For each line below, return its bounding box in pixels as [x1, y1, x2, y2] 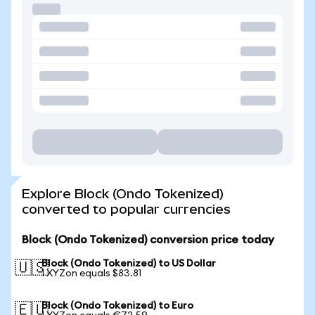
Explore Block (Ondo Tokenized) [22, 186, 224, 201]
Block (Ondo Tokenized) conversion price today [22, 234, 274, 245]
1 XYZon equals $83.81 [41, 269, 141, 278]
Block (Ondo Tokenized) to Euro [41, 301, 193, 311]
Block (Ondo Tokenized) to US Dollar [41, 259, 216, 269]
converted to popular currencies [22, 202, 231, 217]
